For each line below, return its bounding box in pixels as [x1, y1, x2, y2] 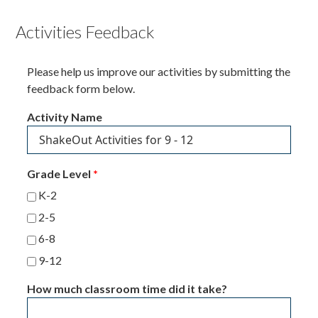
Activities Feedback [16, 21, 155, 42]
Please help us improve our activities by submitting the [27, 65, 291, 78]
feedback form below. [27, 82, 136, 95]
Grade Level [27, 167, 94, 180]
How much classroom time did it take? [27, 281, 228, 295]
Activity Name [27, 110, 103, 124]
